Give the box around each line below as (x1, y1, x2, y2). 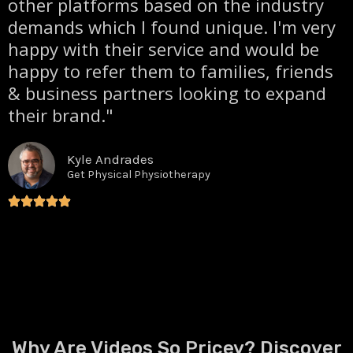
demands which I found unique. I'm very (8, 14, 336, 39)
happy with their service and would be (8, 36, 319, 61)
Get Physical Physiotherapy (67, 167, 210, 181)
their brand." (8, 102, 113, 127)
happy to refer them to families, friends (8, 58, 333, 83)
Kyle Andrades (67, 150, 154, 167)
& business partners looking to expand (8, 80, 326, 105)
